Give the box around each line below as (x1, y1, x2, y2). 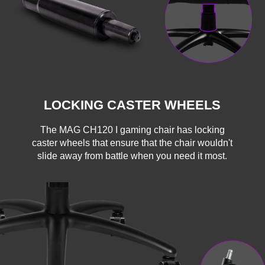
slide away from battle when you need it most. (37, 150, 228, 161)
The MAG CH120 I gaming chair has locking (40, 124, 225, 135)
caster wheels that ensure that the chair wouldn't (32, 137, 233, 148)
